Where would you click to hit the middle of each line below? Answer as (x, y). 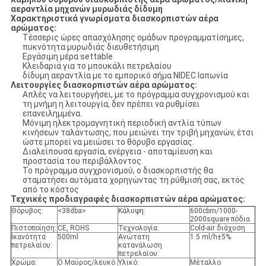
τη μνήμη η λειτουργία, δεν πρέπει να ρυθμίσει (111, 104)
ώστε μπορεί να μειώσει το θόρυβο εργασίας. (108, 142)
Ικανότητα (28, 237)
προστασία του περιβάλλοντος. (83, 161)
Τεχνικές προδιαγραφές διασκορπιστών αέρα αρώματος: (128, 199)
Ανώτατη (134, 237)
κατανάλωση (140, 246)
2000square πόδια (220, 219)
